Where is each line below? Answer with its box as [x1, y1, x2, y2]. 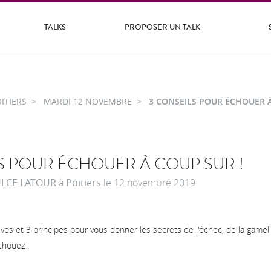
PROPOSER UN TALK [124, 21, 200, 33]
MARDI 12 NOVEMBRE [44, 95, 132, 107]
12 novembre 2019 [114, 175, 195, 189]
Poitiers [66, 175, 101, 189]
